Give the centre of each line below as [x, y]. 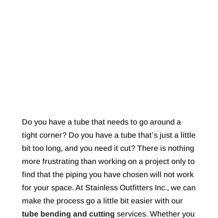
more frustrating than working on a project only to [108, 161]
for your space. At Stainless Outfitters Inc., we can [109, 187]
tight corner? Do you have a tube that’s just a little [109, 135]
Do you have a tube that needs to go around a [101, 122]
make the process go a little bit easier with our [102, 200]
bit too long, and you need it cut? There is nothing [108, 148]
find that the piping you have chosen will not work [108, 174]
